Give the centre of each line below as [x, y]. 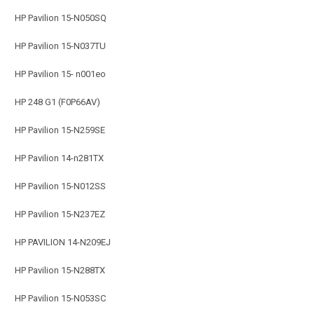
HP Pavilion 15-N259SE [60, 130]
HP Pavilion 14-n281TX [59, 158]
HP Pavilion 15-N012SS [60, 186]
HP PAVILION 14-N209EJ [63, 242]
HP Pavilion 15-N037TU [60, 46]
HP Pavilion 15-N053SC [60, 298]
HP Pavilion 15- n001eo [60, 74]
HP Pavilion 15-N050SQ [61, 18]
